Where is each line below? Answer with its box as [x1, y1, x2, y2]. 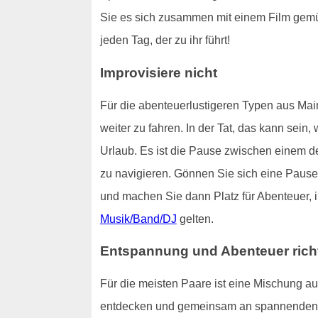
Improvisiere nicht [99, 65, 217, 80]
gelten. [176, 212, 214, 225]
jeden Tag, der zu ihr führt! [99, 34, 230, 47]
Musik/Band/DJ [99, 212, 177, 225]
